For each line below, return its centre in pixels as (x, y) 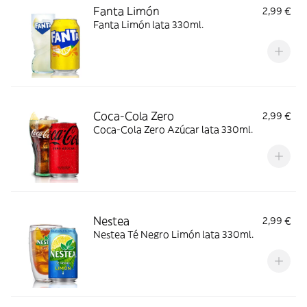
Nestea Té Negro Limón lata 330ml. (173, 234)
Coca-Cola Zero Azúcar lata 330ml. (173, 130)
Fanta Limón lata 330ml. (148, 25)
